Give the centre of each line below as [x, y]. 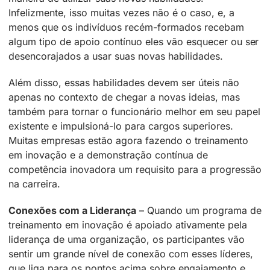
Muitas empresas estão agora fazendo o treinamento [128, 141]
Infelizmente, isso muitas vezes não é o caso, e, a [121, 13]
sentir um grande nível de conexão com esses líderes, [131, 254]
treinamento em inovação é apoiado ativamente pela [128, 225]
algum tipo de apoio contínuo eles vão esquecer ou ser [134, 42]
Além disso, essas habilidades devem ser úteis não [124, 83]
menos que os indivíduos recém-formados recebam [126, 27]
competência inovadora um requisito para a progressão [135, 170]
